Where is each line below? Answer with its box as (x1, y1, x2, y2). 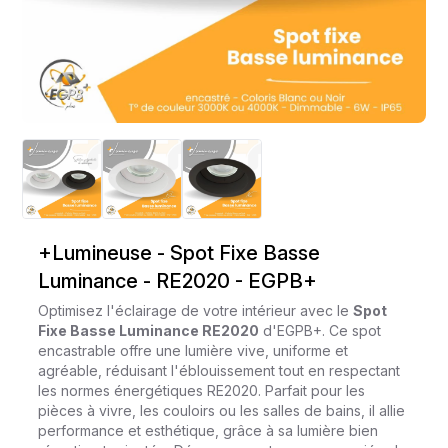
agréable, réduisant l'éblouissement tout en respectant (38, 362, 401, 380)
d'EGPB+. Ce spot (259, 322, 382, 340)
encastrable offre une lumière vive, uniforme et (38, 342, 349, 360)
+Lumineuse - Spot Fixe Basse (38, 241, 321, 266)
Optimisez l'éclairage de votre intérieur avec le (38, 302, 354, 320)
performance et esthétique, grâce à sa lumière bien (38, 422, 379, 440)
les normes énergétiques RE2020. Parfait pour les (38, 382, 366, 400)
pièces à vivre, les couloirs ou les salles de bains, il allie (38, 402, 406, 420)
